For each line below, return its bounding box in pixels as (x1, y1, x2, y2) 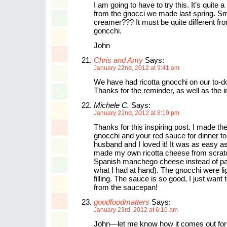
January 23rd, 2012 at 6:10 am (94, 206, 178, 213)
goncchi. (94, 26, 122, 35)
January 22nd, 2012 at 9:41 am (94, 64, 179, 71)
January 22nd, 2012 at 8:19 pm (94, 109, 179, 117)
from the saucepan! (94, 183, 158, 192)
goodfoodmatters (94, 198, 149, 206)
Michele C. (94, 101, 129, 109)
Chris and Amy (94, 56, 143, 64)
